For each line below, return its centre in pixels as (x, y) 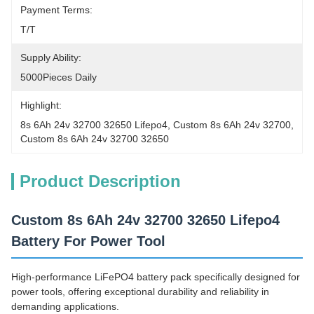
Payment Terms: (56, 10)
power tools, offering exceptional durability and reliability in (140, 292)
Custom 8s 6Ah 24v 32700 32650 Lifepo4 (145, 220)
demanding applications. (65, 306)
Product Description (100, 181)
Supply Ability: (51, 57)
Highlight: (41, 105)
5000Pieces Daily (59, 77)
